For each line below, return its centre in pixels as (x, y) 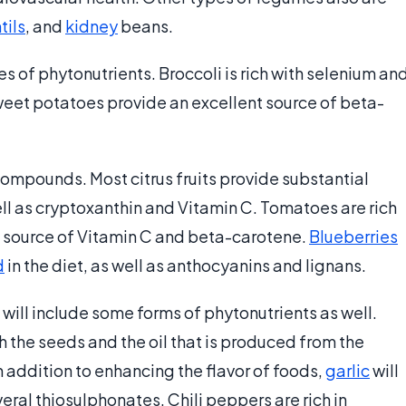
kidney (92, 26)
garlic (348, 370)
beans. (145, 26)
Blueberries (353, 236)
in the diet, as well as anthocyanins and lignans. (185, 265)
